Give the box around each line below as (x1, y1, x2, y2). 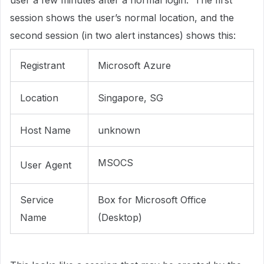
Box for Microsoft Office (98, 194, 206, 206)
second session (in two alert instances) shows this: (10, 29, 236, 41)
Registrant (20, 60, 65, 71)
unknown (98, 124, 140, 136)
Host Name (20, 124, 71, 136)
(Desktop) (98, 212, 142, 223)
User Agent (20, 159, 71, 171)
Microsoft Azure (98, 60, 171, 71)
